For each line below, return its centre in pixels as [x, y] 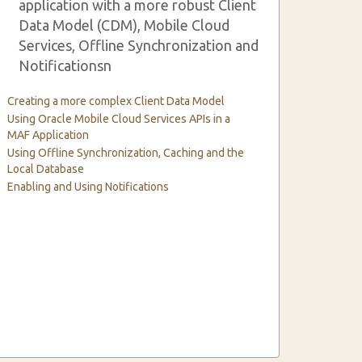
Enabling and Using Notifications [88, 187]
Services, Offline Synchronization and [139, 45]
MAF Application [48, 135]
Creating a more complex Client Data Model [116, 101]
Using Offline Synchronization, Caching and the [126, 153]
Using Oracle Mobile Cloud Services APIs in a [119, 119]
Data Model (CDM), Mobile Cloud [124, 25]
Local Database [46, 169]
